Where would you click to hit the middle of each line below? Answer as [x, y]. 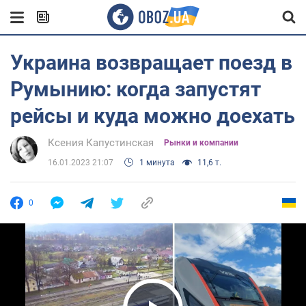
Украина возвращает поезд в [151, 62]
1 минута [157, 163]
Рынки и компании [201, 143]
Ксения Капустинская [101, 143]
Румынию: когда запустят [136, 89]
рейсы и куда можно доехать [153, 116]
